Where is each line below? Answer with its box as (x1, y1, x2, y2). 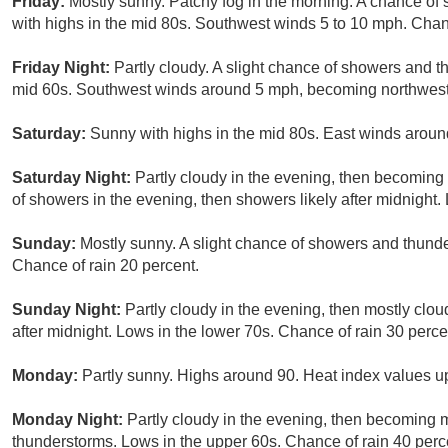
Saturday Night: (12, 169, 135, 187)
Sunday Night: (12, 301, 125, 319)
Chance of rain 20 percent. (12, 257, 199, 275)
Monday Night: (12, 411, 127, 429)
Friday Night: (12, 59, 114, 77)
